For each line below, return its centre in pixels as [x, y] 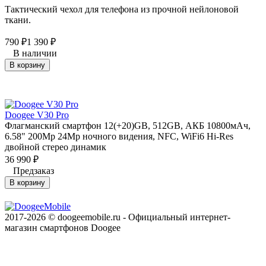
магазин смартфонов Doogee [63, 227]
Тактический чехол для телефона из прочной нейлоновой [122, 9]
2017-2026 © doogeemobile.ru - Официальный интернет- [118, 217]
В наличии [35, 53]
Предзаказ [34, 170]
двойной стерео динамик [56, 147]
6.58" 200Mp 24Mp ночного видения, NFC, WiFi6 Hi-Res [119, 136]
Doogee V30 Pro [37, 115]
